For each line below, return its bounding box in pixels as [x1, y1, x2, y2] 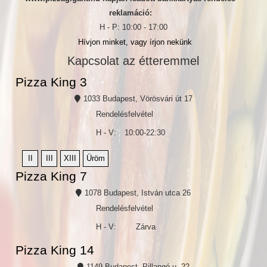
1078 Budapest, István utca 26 [85, 188, 191, 197]
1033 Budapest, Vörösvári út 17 [83, 94, 193, 103]
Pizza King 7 [15, 169, 87, 184]
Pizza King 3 [15, 74, 87, 89]
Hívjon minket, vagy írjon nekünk [77, 38, 192, 47]
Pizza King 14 [15, 243, 94, 258]
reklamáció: [108, 8, 152, 18]
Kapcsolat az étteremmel [67, 54, 200, 67]
